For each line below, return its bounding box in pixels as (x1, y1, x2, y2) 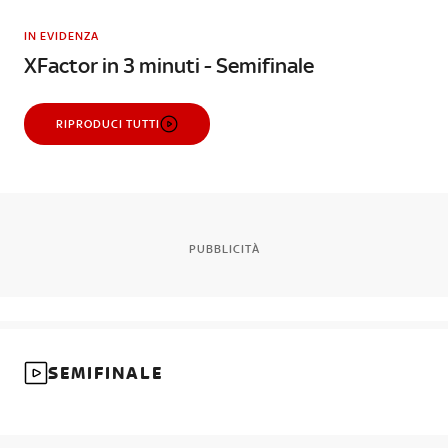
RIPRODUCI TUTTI (56, 117, 160, 131)
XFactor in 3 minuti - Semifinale (24, 53, 314, 78)
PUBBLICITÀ (188, 242, 260, 256)
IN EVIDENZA (24, 29, 99, 43)
